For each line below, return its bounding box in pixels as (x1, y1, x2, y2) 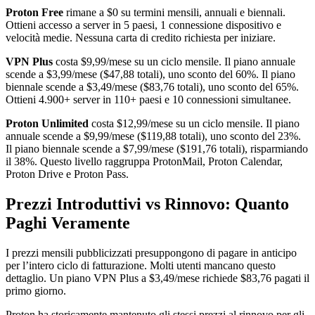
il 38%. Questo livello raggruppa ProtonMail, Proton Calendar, (6, 155, 283, 167)
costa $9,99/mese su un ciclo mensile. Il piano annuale (53, 55, 295, 67)
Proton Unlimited (6, 117, 89, 129)
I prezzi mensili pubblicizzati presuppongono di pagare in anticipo (6, 246, 297, 259)
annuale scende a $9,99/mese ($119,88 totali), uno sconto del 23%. (6, 129, 301, 142)
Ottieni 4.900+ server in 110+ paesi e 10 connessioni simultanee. (6, 93, 291, 105)
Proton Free (6, 6, 63, 18)
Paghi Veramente (6, 213, 130, 232)
